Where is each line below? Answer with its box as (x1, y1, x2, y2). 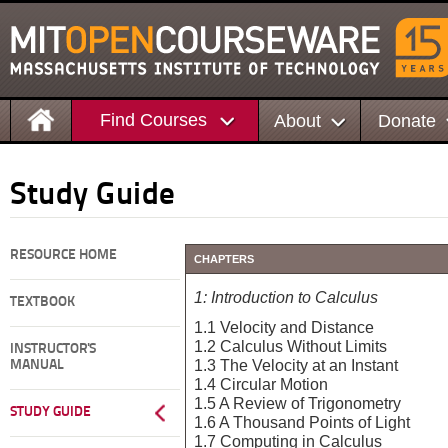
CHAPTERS (194, 253, 254, 265)
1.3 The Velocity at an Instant (194, 355, 398, 374)
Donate (378, 110, 436, 131)
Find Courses (99, 109, 207, 130)
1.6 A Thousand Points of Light (194, 412, 410, 431)
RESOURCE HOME (10, 248, 117, 263)
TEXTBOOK (10, 295, 75, 310)
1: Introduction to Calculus (194, 287, 378, 306)
